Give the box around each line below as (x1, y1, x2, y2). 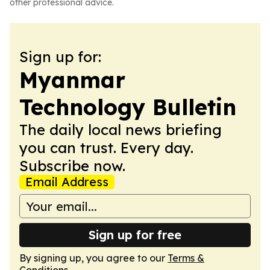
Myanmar (19, 66, 125, 93)
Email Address (25, 174, 108, 189)
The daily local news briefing (19, 121, 222, 139)
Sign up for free (89, 227, 181, 242)
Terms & (168, 252, 204, 264)
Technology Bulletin (19, 93, 236, 121)
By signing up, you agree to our (19, 252, 168, 264)
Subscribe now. (19, 157, 125, 175)
